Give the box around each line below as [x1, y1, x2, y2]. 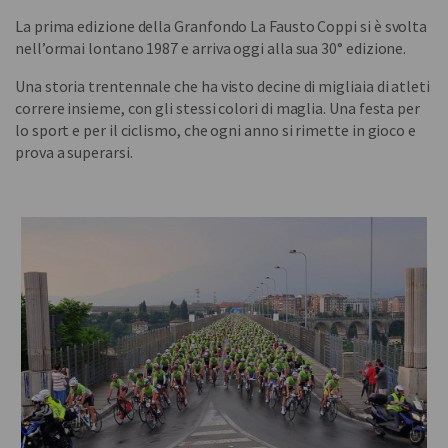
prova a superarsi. [15, 141, 133, 162]
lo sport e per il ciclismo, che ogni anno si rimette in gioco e [15, 119, 416, 140]
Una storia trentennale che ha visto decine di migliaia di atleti [15, 75, 430, 96]
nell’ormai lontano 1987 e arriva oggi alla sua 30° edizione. [15, 37, 407, 58]
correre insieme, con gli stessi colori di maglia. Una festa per [15, 97, 420, 118]
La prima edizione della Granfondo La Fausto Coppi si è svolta [15, 15, 428, 36]
